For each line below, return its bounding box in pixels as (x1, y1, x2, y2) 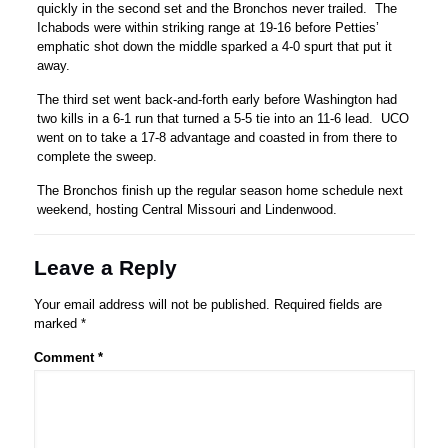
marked (33, 315, 81, 331)
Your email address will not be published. (33, 296, 270, 312)
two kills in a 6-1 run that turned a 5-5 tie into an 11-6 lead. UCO (37, 110, 410, 126)
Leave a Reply (33, 255, 177, 279)
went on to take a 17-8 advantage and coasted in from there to (37, 129, 398, 145)
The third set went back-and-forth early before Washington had (37, 91, 398, 107)
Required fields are (273, 296, 382, 312)
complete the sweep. (37, 148, 158, 164)
